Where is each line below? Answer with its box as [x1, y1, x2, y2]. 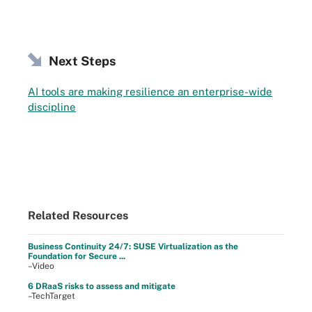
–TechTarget [28, 290, 75, 301]
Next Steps [49, 54, 116, 69]
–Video [28, 260, 54, 271]
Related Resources [28, 208, 128, 222]
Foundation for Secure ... [28, 251, 125, 261]
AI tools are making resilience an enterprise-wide [28, 85, 272, 97]
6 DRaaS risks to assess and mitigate [28, 281, 175, 291]
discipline [28, 100, 76, 113]
